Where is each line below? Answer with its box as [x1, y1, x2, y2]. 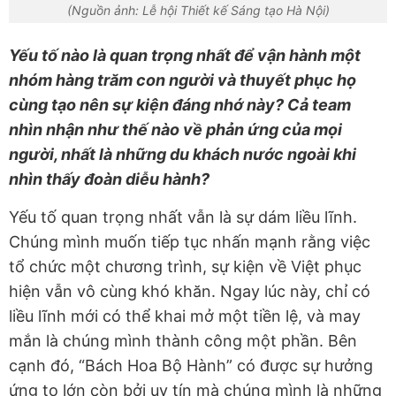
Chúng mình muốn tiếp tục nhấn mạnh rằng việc [9, 232, 370, 251]
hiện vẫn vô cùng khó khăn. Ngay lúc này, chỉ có [9, 281, 370, 301]
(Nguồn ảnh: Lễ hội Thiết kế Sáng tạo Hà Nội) [66, 2, 330, 18]
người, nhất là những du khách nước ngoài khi [9, 144, 356, 164]
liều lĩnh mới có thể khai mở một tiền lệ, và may [9, 306, 361, 325]
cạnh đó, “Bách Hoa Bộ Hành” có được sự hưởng [9, 355, 373, 375]
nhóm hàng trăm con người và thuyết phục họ [9, 70, 356, 89]
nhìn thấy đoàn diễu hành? [9, 169, 213, 188]
